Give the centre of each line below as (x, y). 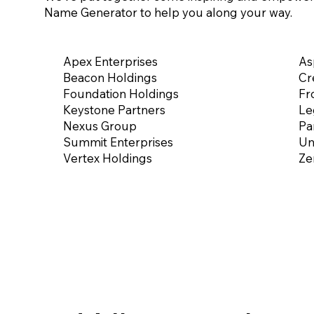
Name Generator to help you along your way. (168, 12)
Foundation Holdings (121, 94)
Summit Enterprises (118, 142)
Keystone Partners (114, 110)
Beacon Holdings (110, 78)
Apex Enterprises (110, 62)
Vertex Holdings (107, 158)
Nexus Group (100, 126)
